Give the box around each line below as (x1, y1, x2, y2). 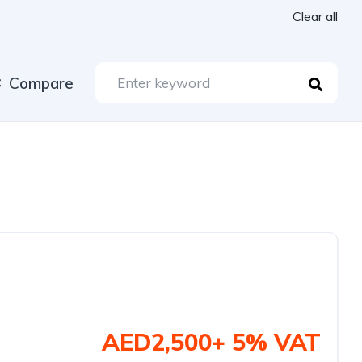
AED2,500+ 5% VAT (102, 327, 321, 356)
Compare (9, 73, 74, 93)
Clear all (293, 8, 338, 24)
